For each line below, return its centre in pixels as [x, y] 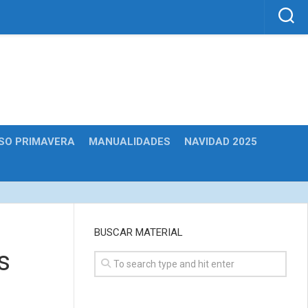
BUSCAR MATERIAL [139, 232]
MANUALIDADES [130, 142]
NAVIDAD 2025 [221, 142]
